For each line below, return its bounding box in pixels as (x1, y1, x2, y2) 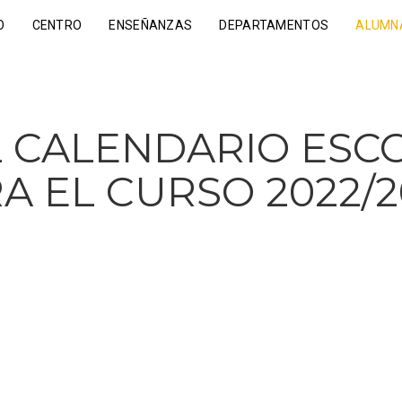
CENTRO (31, 17, 83, 32)
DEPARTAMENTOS (219, 17, 329, 32)
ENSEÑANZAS (109, 17, 193, 32)
